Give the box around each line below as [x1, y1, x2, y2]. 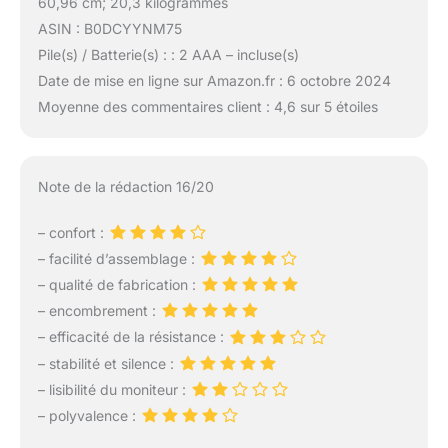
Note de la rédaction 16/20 [37, 177, 214, 195]
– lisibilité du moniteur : [37, 380, 190, 398]
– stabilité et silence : [37, 354, 178, 372]
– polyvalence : [37, 406, 140, 424]
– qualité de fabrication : [37, 276, 200, 294]
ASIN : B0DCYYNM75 [37, 20, 182, 37]
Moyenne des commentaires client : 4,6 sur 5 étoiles [37, 98, 378, 115]
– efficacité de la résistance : [37, 328, 228, 346]
